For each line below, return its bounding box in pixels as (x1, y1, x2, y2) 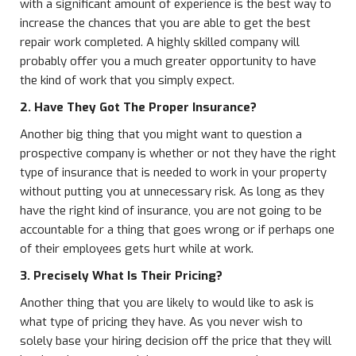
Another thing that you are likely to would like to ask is (20, 295, 314, 311)
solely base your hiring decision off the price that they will (20, 333, 331, 349)
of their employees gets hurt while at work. (20, 241, 253, 257)
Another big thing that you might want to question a (20, 126, 302, 142)
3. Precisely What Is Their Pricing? (20, 268, 222, 284)
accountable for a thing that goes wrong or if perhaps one (20, 222, 335, 238)
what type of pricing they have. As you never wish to (20, 314, 303, 330)
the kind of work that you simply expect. (20, 72, 234, 88)
